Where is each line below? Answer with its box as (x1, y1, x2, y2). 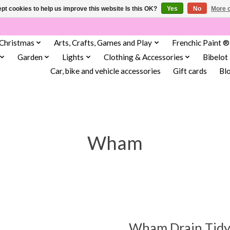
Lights (62, 52, 84, 62)
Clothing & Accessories (103, 52, 183, 62)
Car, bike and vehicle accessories (50, 66, 161, 76)
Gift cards (172, 66, 207, 76)
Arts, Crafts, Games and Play (54, 37, 152, 47)
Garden (17, 52, 43, 62)
